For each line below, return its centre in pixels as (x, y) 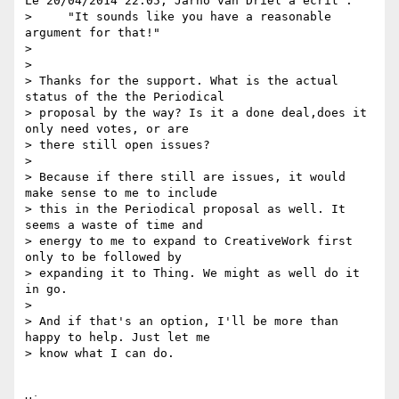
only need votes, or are (107, 129)
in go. (46, 289)
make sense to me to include (121, 193)
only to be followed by (103, 257)
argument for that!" (93, 33)
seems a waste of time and (114, 225)
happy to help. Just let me (118, 338)
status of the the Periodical (125, 97)
